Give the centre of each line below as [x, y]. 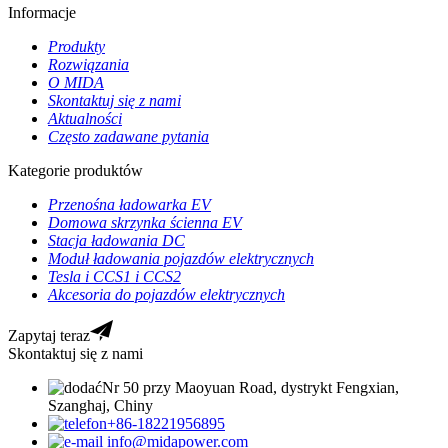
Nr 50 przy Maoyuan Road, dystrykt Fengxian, [250, 387]
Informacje [42, 12]
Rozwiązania [88, 64]
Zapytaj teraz [49, 335]
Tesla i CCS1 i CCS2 [114, 276]
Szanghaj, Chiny [100, 405]
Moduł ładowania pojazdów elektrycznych [181, 258]
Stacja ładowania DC [116, 240]
